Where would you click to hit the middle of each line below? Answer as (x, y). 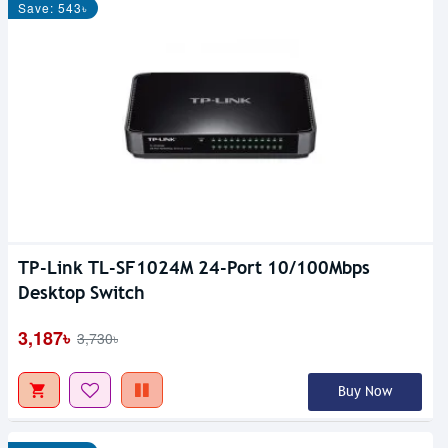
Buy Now (364, 392)
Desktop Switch (81, 293)
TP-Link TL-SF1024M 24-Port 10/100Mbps (194, 268)
